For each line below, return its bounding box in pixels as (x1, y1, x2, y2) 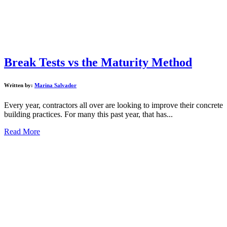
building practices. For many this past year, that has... (4, 109, 173, 119)
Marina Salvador (34, 82, 77, 88)
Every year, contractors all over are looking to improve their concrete (4, 100, 223, 109)
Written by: (4, 82, 34, 88)
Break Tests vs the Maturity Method (4, 55, 192, 69)
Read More (4, 127, 40, 136)
